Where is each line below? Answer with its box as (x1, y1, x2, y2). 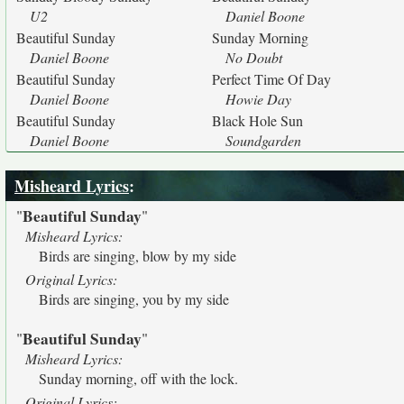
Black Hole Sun (212, 111, 303, 130)
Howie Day (225, 89, 291, 108)
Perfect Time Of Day (212, 69, 331, 88)
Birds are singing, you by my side (39, 289, 229, 308)
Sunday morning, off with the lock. (39, 369, 238, 388)
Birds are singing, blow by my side (39, 246, 236, 265)
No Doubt (225, 48, 282, 67)
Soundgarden (225, 131, 301, 150)
